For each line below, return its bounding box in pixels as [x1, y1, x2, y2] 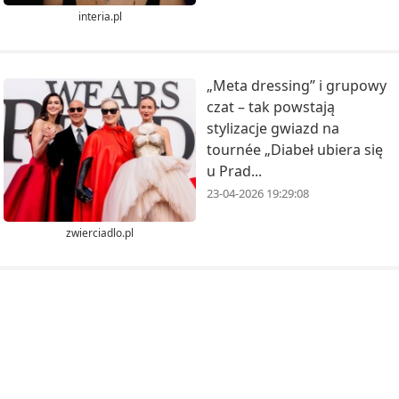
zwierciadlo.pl [66, 225, 134, 241]
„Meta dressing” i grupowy [207, 75, 387, 95]
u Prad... [207, 160, 262, 181]
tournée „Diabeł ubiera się [207, 139, 383, 159]
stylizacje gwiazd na [207, 118, 339, 138]
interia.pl [77, 8, 122, 24]
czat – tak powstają [207, 96, 335, 117]
